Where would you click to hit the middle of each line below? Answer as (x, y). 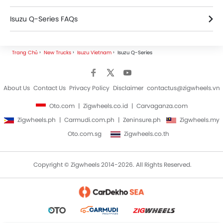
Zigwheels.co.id (106, 106)
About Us (16, 88)
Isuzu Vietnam (94, 52)
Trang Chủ (25, 52)
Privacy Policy (89, 88)
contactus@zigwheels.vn (183, 88)
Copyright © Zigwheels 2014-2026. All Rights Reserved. (112, 164)
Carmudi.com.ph (90, 119)
